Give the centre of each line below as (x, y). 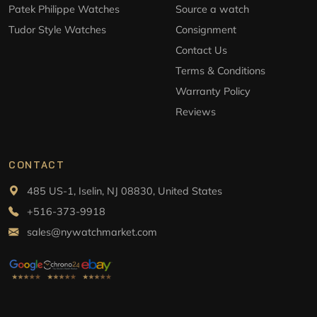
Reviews (196, 112)
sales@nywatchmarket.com (92, 232)
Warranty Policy (213, 92)
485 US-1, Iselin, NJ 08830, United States (123, 191)
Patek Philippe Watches (65, 10)
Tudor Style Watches (57, 30)
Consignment (206, 30)
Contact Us (201, 51)
